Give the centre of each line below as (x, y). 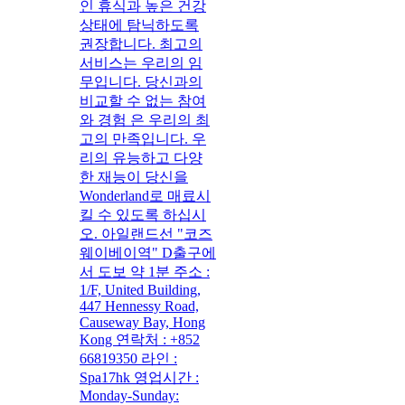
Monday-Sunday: (129, 395)
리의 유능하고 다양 (141, 157)
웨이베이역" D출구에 (148, 252)
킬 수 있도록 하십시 (143, 214)
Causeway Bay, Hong (142, 322)
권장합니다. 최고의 (141, 43)
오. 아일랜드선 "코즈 (146, 233)
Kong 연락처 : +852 (140, 339)
